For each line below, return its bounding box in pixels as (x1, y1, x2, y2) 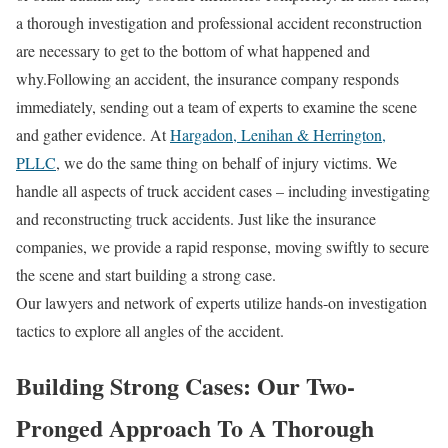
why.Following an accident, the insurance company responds (16, 67, 399, 89)
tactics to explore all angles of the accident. (16, 319, 284, 341)
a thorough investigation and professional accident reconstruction (16, 11, 422, 33)
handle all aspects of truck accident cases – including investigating (16, 179, 430, 201)
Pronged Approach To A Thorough (16, 409, 374, 445)
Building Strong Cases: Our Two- (16, 367, 355, 403)
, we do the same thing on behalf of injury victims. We (56, 151, 397, 173)
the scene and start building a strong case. (16, 263, 276, 285)
